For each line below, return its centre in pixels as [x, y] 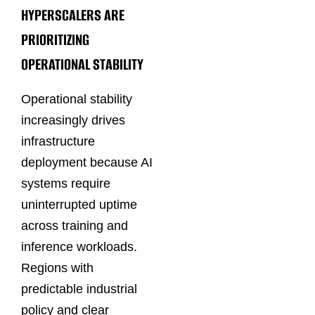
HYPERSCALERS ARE [73, 15]
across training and [75, 226]
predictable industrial [79, 289]
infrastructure [58, 142]
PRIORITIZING [55, 39]
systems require [66, 184]
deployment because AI [87, 163]
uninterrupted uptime [79, 205]
